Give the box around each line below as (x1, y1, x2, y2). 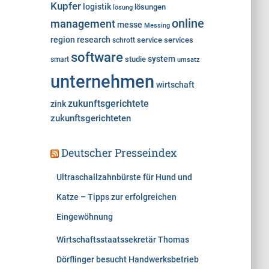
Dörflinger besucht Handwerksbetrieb (56, 255, 199, 264)
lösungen (134, 2, 166, 11)
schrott (112, 36, 135, 44)
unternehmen (50, 71, 154, 92)
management (50, 18, 115, 30)
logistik (82, 2, 111, 12)
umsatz (177, 56, 200, 64)
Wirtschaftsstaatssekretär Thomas (56, 235, 189, 244)
